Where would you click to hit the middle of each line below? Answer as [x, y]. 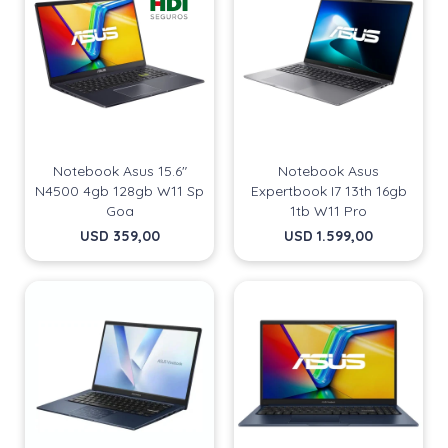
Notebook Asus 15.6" [119, 171]
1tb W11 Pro [328, 211]
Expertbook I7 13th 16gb [328, 191]
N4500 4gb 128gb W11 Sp [119, 191]
